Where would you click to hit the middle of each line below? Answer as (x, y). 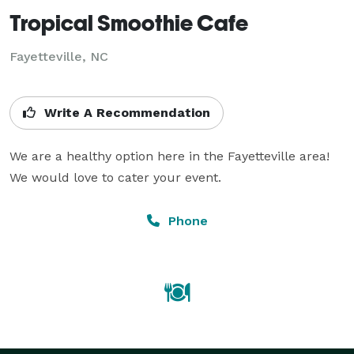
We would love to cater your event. (115, 177)
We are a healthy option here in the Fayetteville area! (169, 156)
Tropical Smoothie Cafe (129, 22)
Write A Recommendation (125, 112)
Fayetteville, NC (59, 56)
